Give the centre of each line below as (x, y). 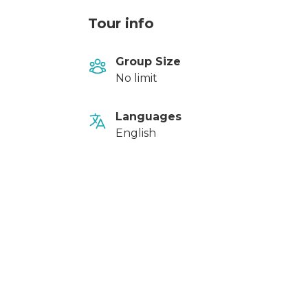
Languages (148, 117)
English (136, 133)
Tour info (121, 23)
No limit (136, 78)
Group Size (148, 62)
